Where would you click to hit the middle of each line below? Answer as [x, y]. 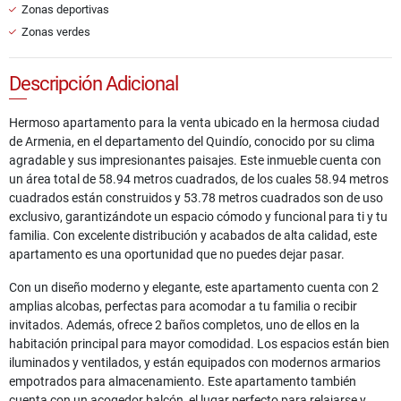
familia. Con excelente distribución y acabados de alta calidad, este [193, 236]
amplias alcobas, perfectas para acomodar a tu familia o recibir [183, 307]
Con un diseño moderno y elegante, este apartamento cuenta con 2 [194, 288]
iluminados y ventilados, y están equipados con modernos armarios [195, 363]
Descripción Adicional [94, 84]
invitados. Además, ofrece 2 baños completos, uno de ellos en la [184, 325]
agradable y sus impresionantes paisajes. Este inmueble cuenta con [195, 161]
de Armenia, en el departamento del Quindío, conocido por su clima [192, 142]
